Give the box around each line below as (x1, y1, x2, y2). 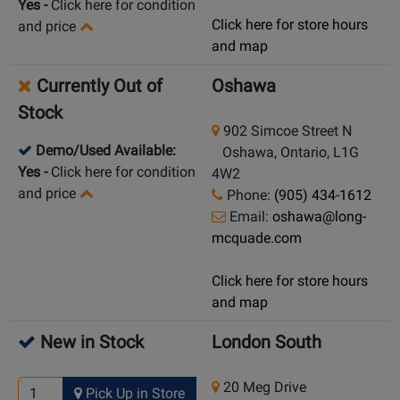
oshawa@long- (272, 208, 366, 226)
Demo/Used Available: (36, 142, 176, 160)
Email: (226, 208, 272, 226)
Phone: (223, 187, 274, 204)
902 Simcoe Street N (220, 122, 352, 140)
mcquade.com (212, 229, 302, 247)
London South (212, 331, 321, 354)
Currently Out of (32, 75, 162, 97)
